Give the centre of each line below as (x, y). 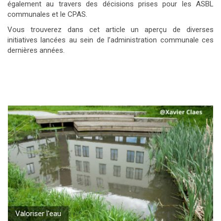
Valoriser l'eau (38, 214)
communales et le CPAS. (47, 14)
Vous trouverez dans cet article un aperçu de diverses (110, 30)
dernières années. (36, 50)
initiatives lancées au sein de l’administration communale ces (110, 40)
